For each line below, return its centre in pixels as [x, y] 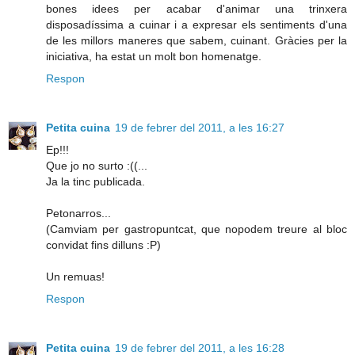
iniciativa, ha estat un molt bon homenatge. [154, 56]
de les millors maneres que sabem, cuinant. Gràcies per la [197, 40]
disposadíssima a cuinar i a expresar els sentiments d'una [197, 24]
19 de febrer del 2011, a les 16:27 [200, 127]
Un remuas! [75, 276]
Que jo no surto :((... [97, 165]
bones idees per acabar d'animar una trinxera [197, 8]
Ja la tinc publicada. [95, 181]
